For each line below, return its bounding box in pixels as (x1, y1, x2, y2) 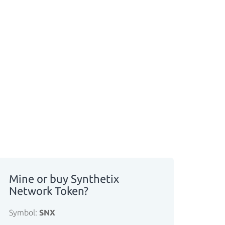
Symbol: (9, 208, 39, 217)
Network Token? (9, 184, 88, 197)
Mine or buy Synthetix (9, 172, 119, 185)
